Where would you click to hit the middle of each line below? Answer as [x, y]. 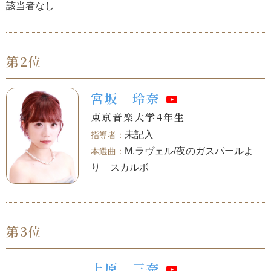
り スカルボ [120, 167]
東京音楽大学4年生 [138, 117]
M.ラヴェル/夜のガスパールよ [189, 151]
